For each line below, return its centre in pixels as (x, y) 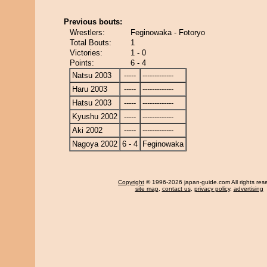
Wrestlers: (87, 32)
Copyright (131, 182)
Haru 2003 (90, 89)
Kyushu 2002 (95, 117)
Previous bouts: (93, 22)
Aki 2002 (87, 130)
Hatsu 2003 (92, 103)
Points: (82, 63)
